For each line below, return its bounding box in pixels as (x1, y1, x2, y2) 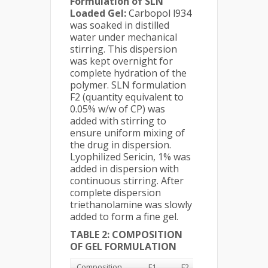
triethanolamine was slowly (70, 198, 192, 211)
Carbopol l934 (129, 7, 191, 20)
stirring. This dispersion (70, 42, 177, 56)
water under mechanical (70, 31, 177, 44)
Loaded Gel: (70, 7, 129, 20)
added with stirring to (70, 114, 166, 127)
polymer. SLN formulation (70, 78, 186, 92)
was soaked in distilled (70, 19, 169, 32)
